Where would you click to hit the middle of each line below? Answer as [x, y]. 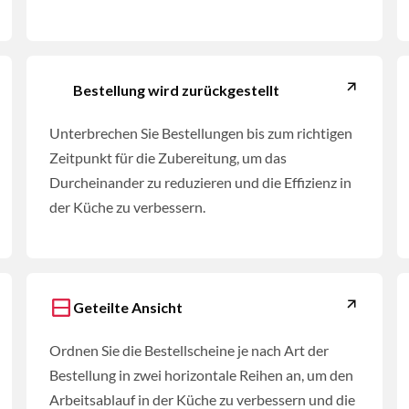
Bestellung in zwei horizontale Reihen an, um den [202, 375]
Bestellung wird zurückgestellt [177, 90]
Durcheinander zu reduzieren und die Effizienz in [201, 183]
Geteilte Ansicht [128, 308]
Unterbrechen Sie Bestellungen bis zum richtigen [201, 133]
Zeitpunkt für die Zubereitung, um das [168, 158]
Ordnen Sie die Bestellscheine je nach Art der [189, 351]
